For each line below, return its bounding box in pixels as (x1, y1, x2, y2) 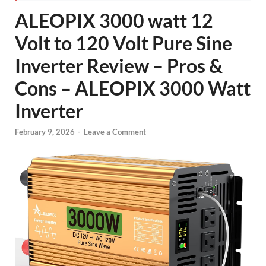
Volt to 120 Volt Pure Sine (15, 31, 232, 55)
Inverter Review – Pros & (15, 54, 223, 77)
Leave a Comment (84, 127, 146, 137)
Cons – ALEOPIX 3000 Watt (15, 77, 251, 100)
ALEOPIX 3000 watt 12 (15, 9, 213, 32)
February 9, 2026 (15, 127, 75, 137)
